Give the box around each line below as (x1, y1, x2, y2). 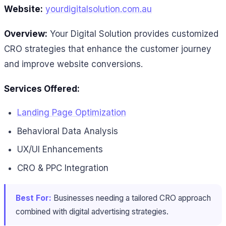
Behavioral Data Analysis (17, 126, 118, 136)
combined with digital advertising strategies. (16, 207, 168, 217)
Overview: (4, 28, 47, 39)
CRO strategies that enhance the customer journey (4, 43, 211, 54)
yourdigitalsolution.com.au (45, 4, 152, 15)
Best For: (16, 193, 51, 203)
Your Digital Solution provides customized (47, 28, 218, 39)
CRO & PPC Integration (17, 162, 108, 173)
